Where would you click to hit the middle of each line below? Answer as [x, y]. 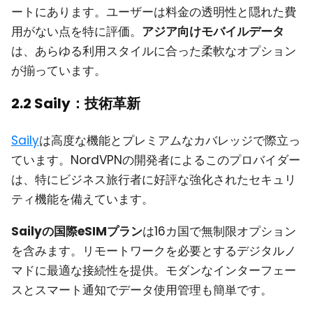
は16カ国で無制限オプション [219, 232]
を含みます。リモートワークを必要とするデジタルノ [154, 251]
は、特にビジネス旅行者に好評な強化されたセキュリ [154, 179]
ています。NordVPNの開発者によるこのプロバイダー [156, 160]
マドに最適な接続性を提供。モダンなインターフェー [154, 271]
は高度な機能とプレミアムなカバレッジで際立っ [170, 140]
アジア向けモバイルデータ [213, 32]
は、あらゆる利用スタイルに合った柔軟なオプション [154, 51]
